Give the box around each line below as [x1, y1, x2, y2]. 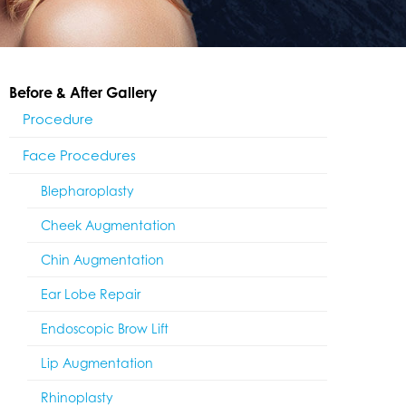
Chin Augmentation [41, 252, 164, 267]
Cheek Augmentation [41, 217, 176, 233]
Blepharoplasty [41, 183, 134, 198]
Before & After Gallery [9, 83, 157, 101]
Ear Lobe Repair [41, 286, 140, 302]
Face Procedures [23, 147, 136, 164]
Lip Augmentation [41, 355, 153, 371]
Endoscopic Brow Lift [41, 321, 169, 336]
